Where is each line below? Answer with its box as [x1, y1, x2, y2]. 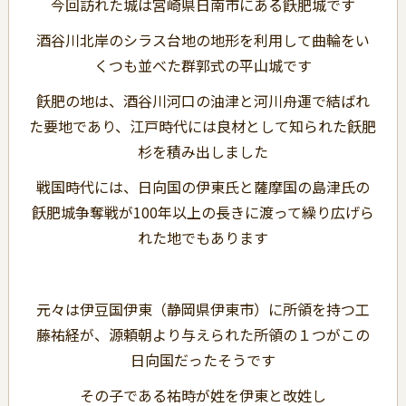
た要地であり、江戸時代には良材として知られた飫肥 [29, 115, 377, 138]
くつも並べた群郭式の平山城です [93, 53, 312, 76]
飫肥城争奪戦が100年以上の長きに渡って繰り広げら [31, 201, 374, 224]
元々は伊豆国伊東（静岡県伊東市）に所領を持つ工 [35, 297, 370, 320]
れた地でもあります [137, 227, 268, 249]
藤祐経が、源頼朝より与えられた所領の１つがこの [35, 323, 370, 345]
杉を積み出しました [137, 140, 268, 163]
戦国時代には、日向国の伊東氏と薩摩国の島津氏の [35, 176, 370, 198]
